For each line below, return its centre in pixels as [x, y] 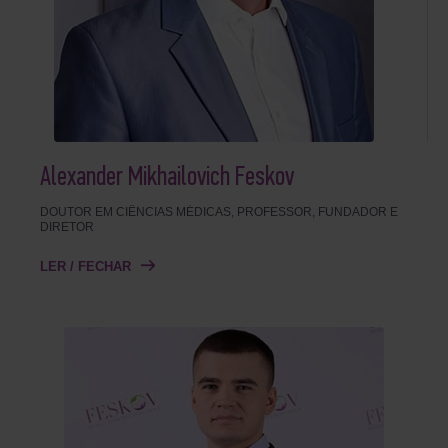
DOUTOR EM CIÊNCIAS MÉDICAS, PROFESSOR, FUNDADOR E [219, 212]
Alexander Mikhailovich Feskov [167, 178]
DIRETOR [67, 227]
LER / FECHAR [85, 266]
